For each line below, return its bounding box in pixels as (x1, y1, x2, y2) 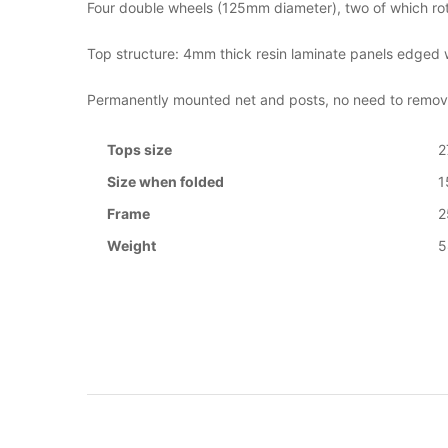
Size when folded (107, 173, 224, 191)
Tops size (107, 141, 172, 159)
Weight (107, 237, 156, 255)
